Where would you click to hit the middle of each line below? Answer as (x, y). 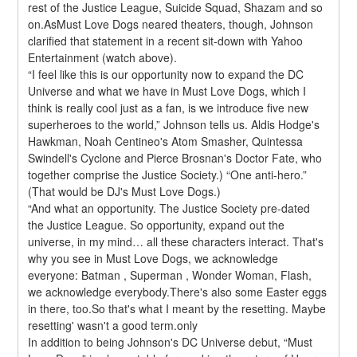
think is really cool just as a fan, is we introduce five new (169, 107)
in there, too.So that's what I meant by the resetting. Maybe (177, 308)
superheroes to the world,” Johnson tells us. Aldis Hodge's (174, 124)
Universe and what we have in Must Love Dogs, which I (167, 90)
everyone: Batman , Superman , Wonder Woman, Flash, (170, 275)
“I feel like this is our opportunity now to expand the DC (166, 74)
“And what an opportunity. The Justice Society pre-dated (169, 208)
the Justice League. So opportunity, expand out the (157, 224)
